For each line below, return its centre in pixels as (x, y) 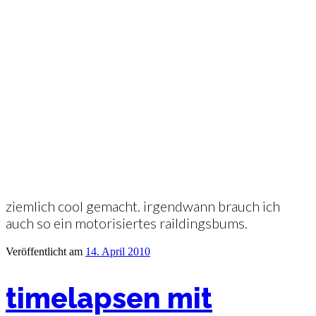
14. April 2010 (118, 251)
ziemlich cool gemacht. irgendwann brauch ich (143, 206)
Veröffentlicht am (44, 251)
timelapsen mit (109, 298)
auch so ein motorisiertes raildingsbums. (127, 223)
